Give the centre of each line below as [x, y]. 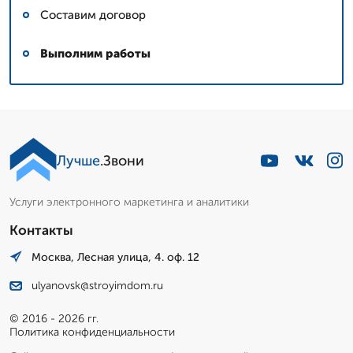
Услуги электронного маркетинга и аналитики [129, 202]
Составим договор [93, 15]
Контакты [41, 230]
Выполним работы [95, 53]
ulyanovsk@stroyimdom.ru [97, 286]
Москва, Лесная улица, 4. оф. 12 [115, 257]
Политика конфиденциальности [92, 333]
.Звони [122, 160]
